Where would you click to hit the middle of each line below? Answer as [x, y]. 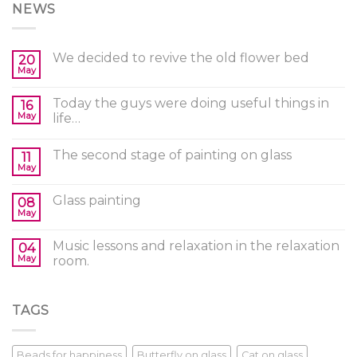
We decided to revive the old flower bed [181, 58]
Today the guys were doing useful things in [191, 104]
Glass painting [97, 201]
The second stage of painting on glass [172, 155]
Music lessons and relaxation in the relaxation [196, 246]
